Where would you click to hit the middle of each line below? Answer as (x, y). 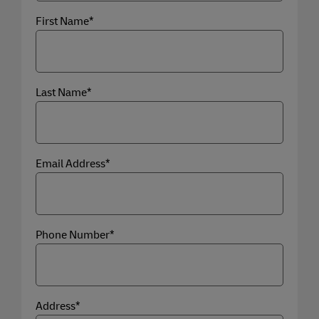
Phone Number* (75, 235)
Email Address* (73, 163)
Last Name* (64, 92)
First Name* (65, 21)
